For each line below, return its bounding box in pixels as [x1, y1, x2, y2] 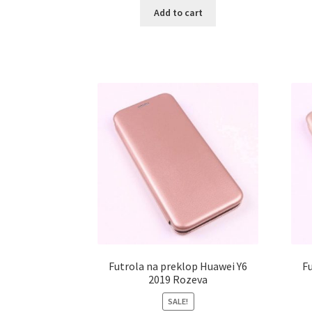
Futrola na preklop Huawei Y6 [109, 259, 248, 274]
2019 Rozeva [148, 272, 208, 287]
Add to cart [153, 6, 203, 19]
